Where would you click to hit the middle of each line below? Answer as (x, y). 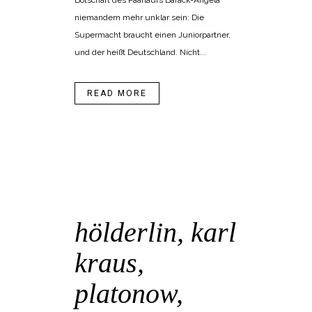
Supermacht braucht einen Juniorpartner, (153, 35)
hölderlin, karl (155, 233)
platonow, (129, 294)
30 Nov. (117, 202)
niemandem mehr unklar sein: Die (139, 18)
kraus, (109, 263)
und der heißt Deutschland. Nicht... (140, 53)
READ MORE (117, 94)
